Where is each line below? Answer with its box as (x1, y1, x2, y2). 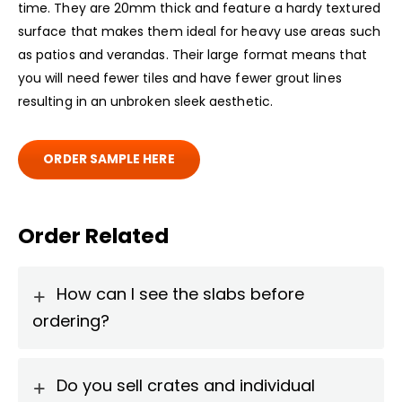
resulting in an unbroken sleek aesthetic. (18, 92, 273, 111)
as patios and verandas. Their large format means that (18, 46, 367, 65)
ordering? (32, 310, 109, 333)
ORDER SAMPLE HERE (43, 151, 175, 169)
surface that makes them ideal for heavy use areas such (18, 22, 380, 41)
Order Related (18, 222, 169, 251)
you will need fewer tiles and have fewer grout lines (18, 69, 342, 88)
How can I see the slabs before (56, 283, 304, 306)
